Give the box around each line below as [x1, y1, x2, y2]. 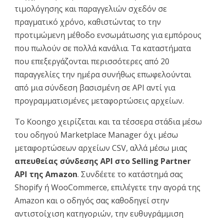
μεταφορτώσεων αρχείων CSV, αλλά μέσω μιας [15, 142, 187, 153]
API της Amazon [15, 168, 77, 180]
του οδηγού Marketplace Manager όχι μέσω [15, 129, 178, 140]
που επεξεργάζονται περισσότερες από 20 [15, 55, 169, 67]
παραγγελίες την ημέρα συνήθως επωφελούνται [15, 69, 191, 80]
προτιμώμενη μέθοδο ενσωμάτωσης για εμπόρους [15, 29, 201, 40]
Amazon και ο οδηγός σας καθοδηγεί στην [15, 195, 169, 206]
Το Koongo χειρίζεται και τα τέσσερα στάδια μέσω [15, 116, 202, 127]
